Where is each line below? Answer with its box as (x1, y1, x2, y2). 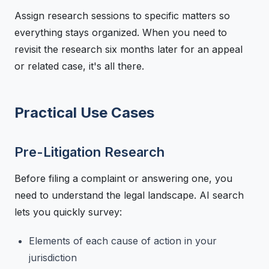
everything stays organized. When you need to (14, 26, 227, 38)
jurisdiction (29, 251, 77, 264)
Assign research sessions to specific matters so (14, 9, 230, 22)
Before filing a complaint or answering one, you (14, 172, 232, 184)
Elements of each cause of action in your (29, 234, 217, 247)
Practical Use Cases (14, 103, 154, 121)
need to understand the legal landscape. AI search (14, 189, 244, 201)
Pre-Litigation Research (14, 144, 165, 160)
